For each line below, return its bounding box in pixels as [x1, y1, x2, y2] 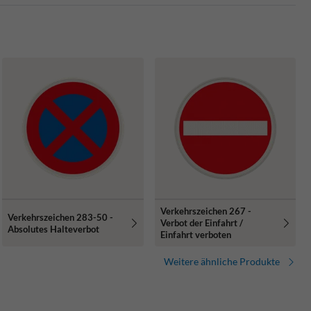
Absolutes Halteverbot [8, 223, 100, 235]
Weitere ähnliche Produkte [164, 255, 280, 268]
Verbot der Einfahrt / [160, 217, 243, 229]
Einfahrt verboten [160, 229, 231, 241]
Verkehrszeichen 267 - [160, 205, 251, 217]
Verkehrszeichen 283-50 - [8, 211, 114, 223]
